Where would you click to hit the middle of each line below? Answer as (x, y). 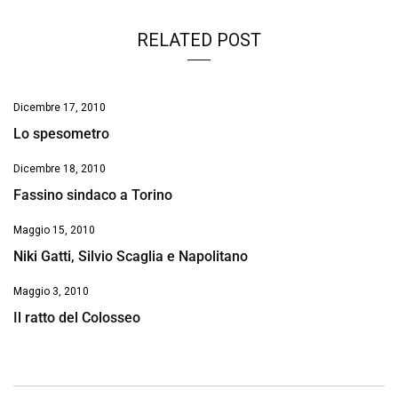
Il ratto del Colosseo (77, 318)
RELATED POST (199, 40)
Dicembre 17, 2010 (60, 108)
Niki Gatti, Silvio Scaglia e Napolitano (131, 257)
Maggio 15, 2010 (54, 231)
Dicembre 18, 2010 (60, 169)
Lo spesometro (61, 134)
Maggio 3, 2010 (51, 292)
